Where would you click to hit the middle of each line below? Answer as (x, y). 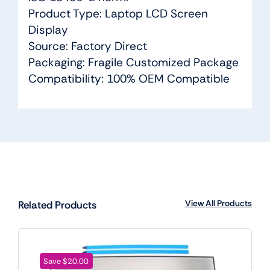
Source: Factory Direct (87, 46)
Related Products (57, 205)
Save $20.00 (66, 261)
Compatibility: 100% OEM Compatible (129, 78)
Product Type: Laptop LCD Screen (118, 13)
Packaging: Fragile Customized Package (133, 62)
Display (48, 30)
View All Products (219, 203)
